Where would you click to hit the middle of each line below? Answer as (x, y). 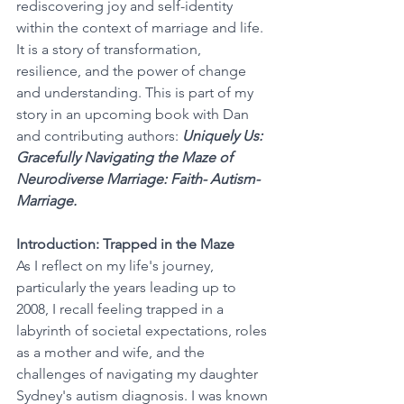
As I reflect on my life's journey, (117, 266)
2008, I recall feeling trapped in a (122, 309)
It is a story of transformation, (110, 49)
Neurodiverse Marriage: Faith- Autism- (140, 179)
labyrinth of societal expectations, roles (143, 331)
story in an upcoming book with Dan (134, 114)
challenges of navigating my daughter (139, 374)
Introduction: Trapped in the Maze (125, 244)
